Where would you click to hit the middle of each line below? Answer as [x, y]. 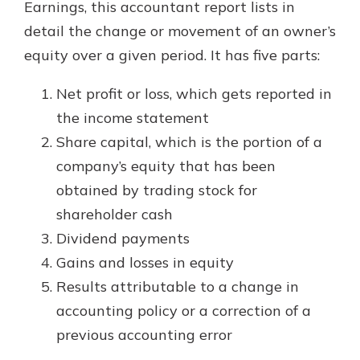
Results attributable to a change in [178, 286]
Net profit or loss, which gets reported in [194, 94]
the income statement [133, 118]
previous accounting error [144, 335]
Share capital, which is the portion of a [189, 142]
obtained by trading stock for [157, 190]
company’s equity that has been [166, 166]
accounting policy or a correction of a [184, 311]
